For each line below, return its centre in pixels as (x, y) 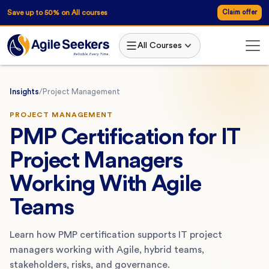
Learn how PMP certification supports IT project (116, 234)
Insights (24, 91)
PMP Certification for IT (125, 137)
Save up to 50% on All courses (57, 12)
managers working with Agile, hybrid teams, (107, 249)
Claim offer (240, 12)
